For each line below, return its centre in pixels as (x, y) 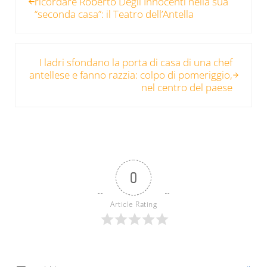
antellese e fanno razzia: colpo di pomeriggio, (131, 75)
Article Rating (133, 204)
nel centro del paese (187, 88)
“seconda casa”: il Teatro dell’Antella (114, 14)
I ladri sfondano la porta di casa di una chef (136, 63)
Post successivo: (51, 50)
